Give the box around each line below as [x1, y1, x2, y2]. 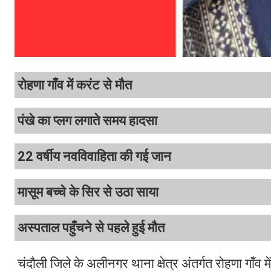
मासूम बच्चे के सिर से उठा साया [18, 184, 158, 200]
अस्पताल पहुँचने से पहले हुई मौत [18, 220, 165, 236]
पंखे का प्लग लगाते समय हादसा [18, 113, 157, 129]
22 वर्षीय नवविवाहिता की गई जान [18, 149, 171, 165]
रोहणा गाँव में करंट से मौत [18, 77, 132, 93]
